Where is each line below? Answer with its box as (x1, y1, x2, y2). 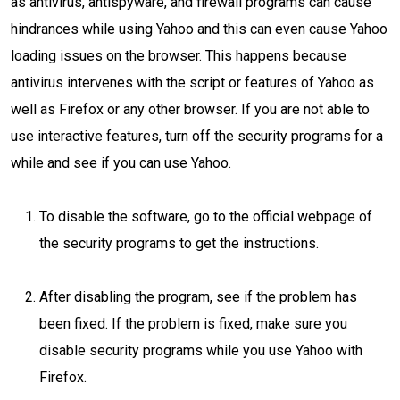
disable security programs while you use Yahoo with (39, 342, 362, 359)
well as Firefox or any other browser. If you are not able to (11, 101, 370, 118)
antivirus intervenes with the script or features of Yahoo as (11, 74, 374, 91)
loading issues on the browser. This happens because (11, 47, 346, 64)
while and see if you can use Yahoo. (11, 154, 235, 171)
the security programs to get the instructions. (39, 235, 319, 252)
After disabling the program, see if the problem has (39, 288, 357, 305)
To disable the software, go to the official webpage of (39, 208, 372, 225)
